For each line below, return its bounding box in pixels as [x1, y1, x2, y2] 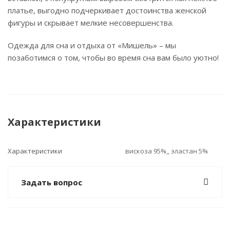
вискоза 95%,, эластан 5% [125, 146, 208, 156]
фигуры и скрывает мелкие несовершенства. [8, 17, 174, 28]
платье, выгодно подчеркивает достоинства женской [8, 5, 206, 15]
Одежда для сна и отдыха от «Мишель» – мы [8, 40, 176, 50]
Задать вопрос [21, 177, 82, 187]
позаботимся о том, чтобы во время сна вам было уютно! [8, 52, 219, 63]
